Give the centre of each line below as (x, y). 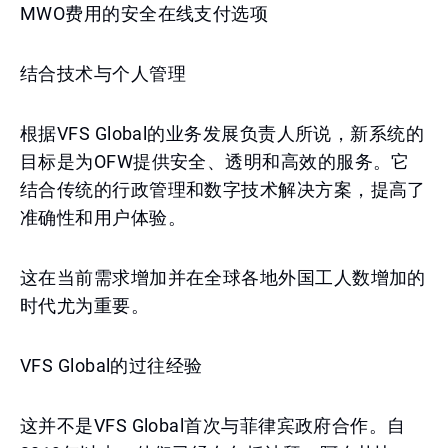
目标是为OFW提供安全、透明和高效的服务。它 (215, 161)
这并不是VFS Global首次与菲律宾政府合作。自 (213, 425)
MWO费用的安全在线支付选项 (144, 13)
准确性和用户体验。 (103, 217)
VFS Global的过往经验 (111, 365)
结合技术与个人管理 (103, 73)
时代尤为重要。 (85, 305)
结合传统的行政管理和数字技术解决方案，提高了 (223, 189)
